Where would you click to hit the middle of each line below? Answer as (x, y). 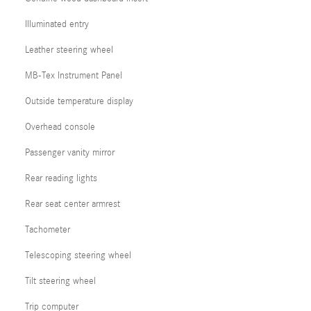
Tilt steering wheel (60, 281)
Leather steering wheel (69, 50)
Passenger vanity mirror (70, 152)
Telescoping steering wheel (78, 255)
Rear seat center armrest (73, 204)
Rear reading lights (61, 178)
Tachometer (48, 229)
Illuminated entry (57, 24)
